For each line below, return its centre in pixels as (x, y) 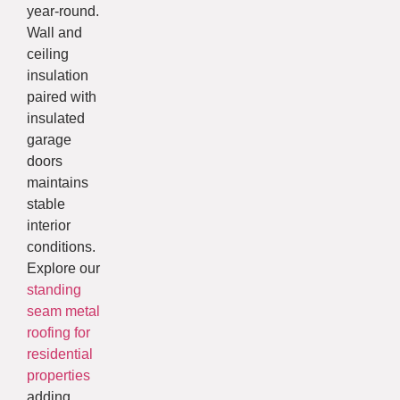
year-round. (63, 12)
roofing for (58, 333)
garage (49, 140)
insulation (58, 76)
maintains (58, 183)
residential (60, 354)
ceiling (48, 54)
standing (54, 290)
